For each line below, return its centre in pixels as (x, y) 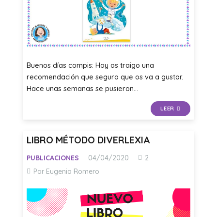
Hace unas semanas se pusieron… (83, 88)
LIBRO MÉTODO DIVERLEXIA (89, 140)
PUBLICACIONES (53, 158)
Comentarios (169, 158)
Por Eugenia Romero (66, 172)
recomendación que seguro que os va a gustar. (105, 77)
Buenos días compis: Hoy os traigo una (91, 65)
